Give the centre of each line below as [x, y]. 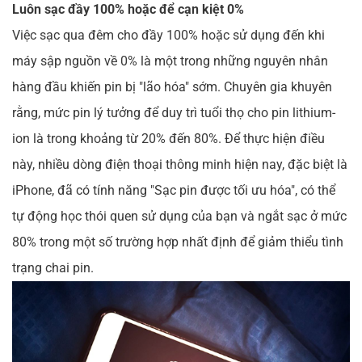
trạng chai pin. [53, 268]
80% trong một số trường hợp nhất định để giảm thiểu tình [178, 242]
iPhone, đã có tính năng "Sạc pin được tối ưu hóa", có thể [174, 191]
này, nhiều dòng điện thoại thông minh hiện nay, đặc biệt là [180, 165]
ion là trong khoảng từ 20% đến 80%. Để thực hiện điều [168, 139]
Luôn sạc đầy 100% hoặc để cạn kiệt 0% [128, 10]
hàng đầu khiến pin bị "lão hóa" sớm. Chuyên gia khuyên [172, 87]
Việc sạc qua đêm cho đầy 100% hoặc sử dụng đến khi [168, 36]
